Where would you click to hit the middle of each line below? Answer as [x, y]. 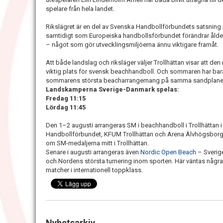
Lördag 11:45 [66, 107]
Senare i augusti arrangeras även [93, 152]
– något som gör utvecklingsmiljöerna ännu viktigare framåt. [132, 45]
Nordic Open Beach [169, 152]
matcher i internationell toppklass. [94, 170]
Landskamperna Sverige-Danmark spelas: [112, 89]
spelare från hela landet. [80, 9]
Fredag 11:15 [66, 98]
